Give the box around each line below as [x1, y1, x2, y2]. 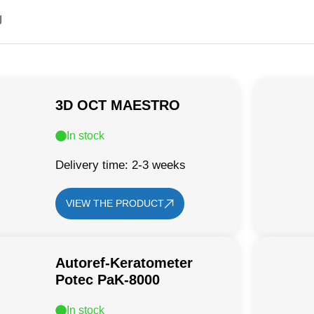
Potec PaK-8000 [55, 272, 161, 287]
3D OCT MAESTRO [55, 97, 181, 113]
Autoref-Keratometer [55, 255, 193, 271]
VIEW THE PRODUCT [66, 198, 165, 209]
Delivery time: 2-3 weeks [55, 158, 186, 172]
